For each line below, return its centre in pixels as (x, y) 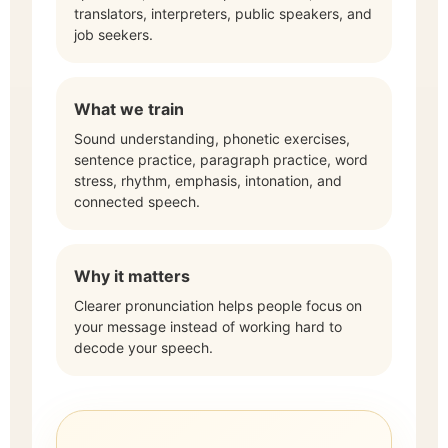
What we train (129, 108)
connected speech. (137, 201)
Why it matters (132, 275)
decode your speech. (143, 347)
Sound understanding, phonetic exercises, (212, 138)
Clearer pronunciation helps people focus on (218, 305)
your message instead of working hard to (208, 326)
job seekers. (113, 34)
